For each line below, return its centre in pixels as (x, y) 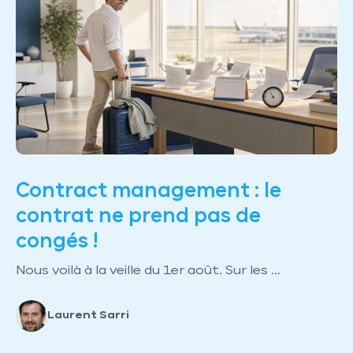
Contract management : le (149, 190)
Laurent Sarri (88, 316)
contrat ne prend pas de (138, 216)
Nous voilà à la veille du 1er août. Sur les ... (148, 271)
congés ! (57, 241)
